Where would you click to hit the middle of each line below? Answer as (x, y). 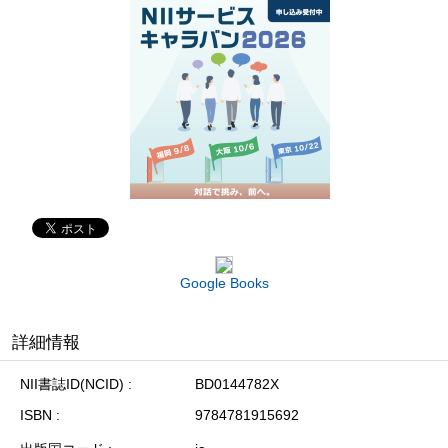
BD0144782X (237, 383)
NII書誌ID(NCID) (72, 383)
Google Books (224, 282)
